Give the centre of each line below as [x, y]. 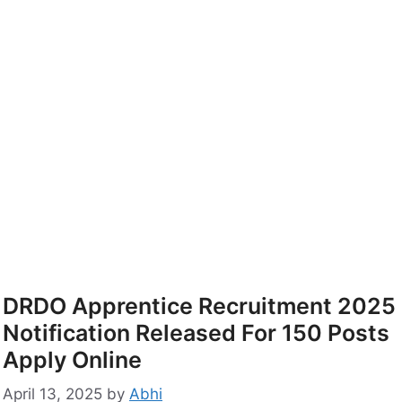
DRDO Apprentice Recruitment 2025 [199, 306]
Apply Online [72, 359]
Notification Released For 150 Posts [196, 332]
